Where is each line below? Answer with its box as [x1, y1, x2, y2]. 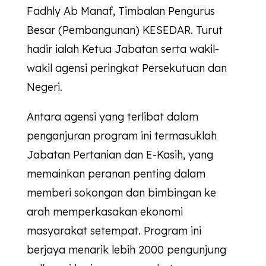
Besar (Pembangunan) [26, 23, 142, 37]
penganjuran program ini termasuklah [26, 129, 217, 143]
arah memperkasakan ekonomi [26, 205, 183, 219]
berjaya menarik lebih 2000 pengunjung [26, 243, 226, 257]
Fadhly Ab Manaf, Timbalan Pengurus [26, 4, 215, 18]
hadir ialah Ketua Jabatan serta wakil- [26, 42, 219, 56]
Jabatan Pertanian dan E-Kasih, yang [26, 148, 213, 162]
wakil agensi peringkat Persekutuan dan [26, 61, 227, 75]
